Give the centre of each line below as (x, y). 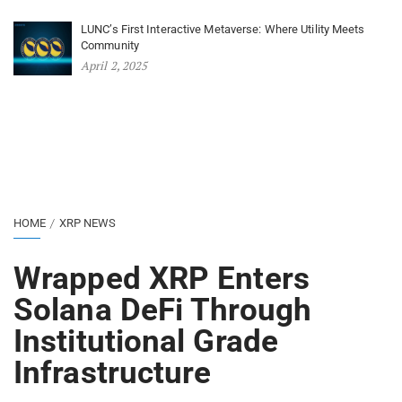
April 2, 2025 (114, 66)
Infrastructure (113, 373)
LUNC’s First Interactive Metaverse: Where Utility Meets (223, 30)
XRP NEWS (87, 223)
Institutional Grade (146, 342)
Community (110, 46)
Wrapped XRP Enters (162, 279)
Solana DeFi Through (162, 310)
